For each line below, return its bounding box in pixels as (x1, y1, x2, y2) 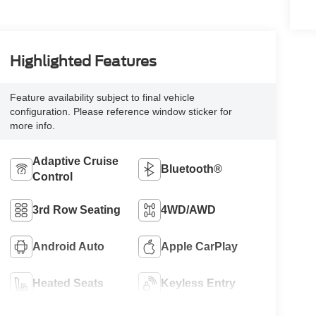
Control (32, 170, 73, 183)
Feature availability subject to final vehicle (9, 91, 195, 103)
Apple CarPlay (161, 240, 238, 253)
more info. (9, 119, 55, 131)
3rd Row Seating (32, 203, 121, 216)
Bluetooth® (161, 162, 223, 175)
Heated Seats (32, 276, 104, 289)
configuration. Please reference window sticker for (9, 105, 232, 117)
